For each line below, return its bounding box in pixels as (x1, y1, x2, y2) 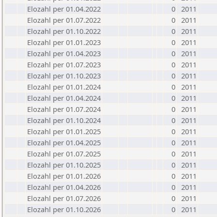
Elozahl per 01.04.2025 (27, 138, 101, 147)
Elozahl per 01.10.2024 (27, 115, 101, 125)
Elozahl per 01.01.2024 (27, 82, 101, 92)
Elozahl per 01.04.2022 (27, 4, 101, 14)
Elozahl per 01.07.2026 (27, 193, 101, 203)
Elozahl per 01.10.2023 (27, 71, 101, 80)
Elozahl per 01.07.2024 (27, 104, 101, 114)
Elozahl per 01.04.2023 (27, 48, 101, 58)
